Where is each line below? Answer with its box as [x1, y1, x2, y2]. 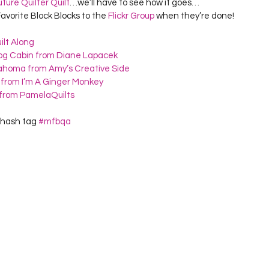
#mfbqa [38, 116, 71, 126]
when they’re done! [154, 11, 234, 20]
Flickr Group [108, 11, 154, 20]
